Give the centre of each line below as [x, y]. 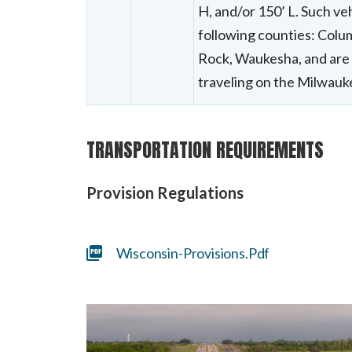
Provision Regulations [165, 192]
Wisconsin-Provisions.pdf [193, 253]
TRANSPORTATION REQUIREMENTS [205, 150]
